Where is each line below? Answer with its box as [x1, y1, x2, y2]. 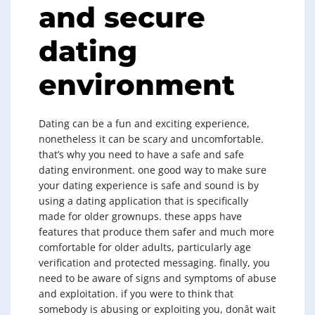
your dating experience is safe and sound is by [39, 179, 259, 192]
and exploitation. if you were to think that [39, 287, 233, 300]
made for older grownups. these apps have [39, 210, 242, 223]
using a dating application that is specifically [39, 194, 248, 207]
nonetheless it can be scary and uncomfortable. [39, 132, 264, 146]
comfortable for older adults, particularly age [39, 240, 251, 254]
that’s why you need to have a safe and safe [39, 148, 244, 161]
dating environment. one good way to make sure [39, 163, 266, 176]
